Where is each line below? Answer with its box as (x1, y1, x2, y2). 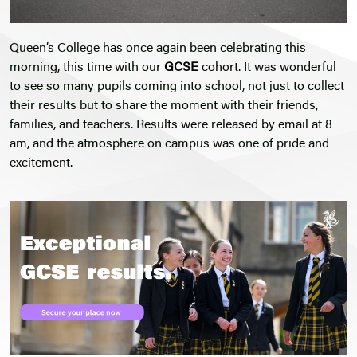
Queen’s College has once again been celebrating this (10, 42, 306, 56)
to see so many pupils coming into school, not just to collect (10, 80, 344, 94)
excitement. (10, 157, 73, 171)
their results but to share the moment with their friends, (10, 100, 318, 113)
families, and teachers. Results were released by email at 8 (10, 119, 332, 132)
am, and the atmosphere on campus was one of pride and (10, 138, 329, 151)
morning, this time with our (10, 61, 164, 75)
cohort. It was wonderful (198, 61, 336, 75)
